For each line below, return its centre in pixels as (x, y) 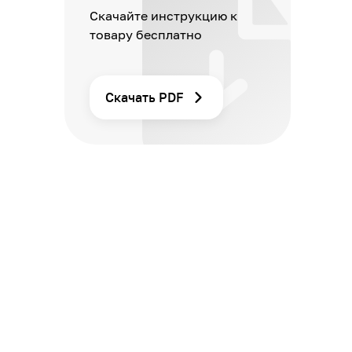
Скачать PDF (145, 97)
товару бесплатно (146, 35)
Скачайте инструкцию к (163, 16)
